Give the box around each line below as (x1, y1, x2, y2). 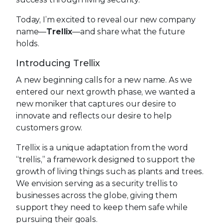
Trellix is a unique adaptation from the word (16, 143, 188, 152)
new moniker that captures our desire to (16, 99, 176, 109)
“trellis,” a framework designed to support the (16, 155, 195, 164)
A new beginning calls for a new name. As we (16, 75, 193, 85)
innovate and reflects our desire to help (16, 111, 172, 120)
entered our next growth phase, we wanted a (16, 87, 196, 97)
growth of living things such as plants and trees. (16, 167, 204, 176)
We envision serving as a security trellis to (16, 179, 178, 188)
